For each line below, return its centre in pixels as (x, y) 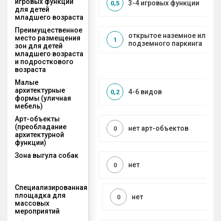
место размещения (48, 38)
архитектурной (39, 134)
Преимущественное (49, 30)
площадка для (40, 195)
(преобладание (41, 127)
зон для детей (39, 46)
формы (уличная (43, 98)
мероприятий (37, 211)
